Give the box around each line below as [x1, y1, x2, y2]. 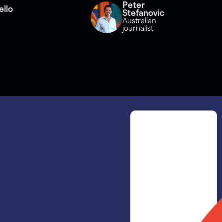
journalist [122, 25, 153, 33]
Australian [122, 18, 156, 25]
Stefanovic [122, 10, 165, 18]
